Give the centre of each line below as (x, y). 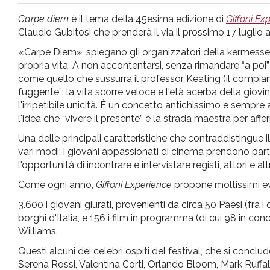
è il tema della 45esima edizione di (147, 19)
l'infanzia (79, 55)
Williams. (42, 231)
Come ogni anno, (57, 184)
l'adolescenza (112, 118)
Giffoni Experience (134, 184)
